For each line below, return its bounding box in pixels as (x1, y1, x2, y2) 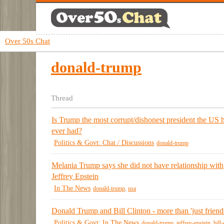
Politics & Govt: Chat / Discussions (54, 139, 154, 147)
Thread (51, 94, 73, 102)
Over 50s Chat (5, 37, 50, 45)
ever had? (51, 126, 82, 135)
